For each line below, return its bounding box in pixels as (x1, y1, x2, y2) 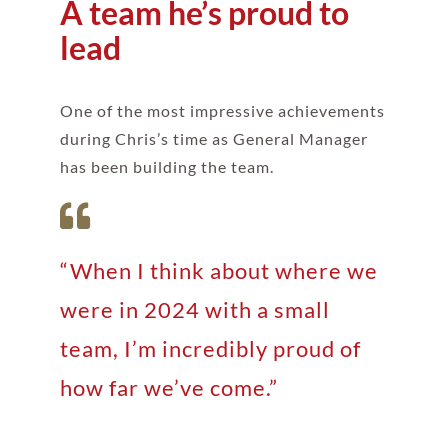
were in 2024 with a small (59, 295, 330, 323)
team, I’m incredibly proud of (59, 334, 361, 362)
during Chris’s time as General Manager (59, 128, 368, 148)
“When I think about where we (59, 256, 378, 284)
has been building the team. (59, 156, 274, 176)
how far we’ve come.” (59, 373, 278, 401)
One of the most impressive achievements (59, 100, 385, 120)
